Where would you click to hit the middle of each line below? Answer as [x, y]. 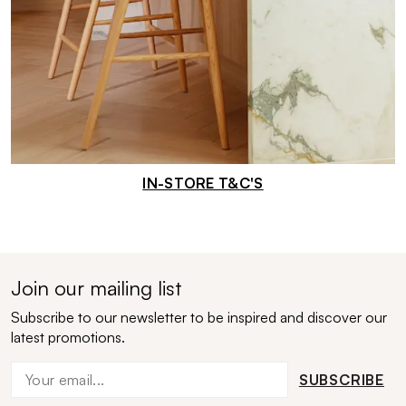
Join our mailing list [97, 288]
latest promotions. [68, 337]
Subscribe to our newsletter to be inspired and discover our [199, 317]
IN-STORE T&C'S [203, 183]
